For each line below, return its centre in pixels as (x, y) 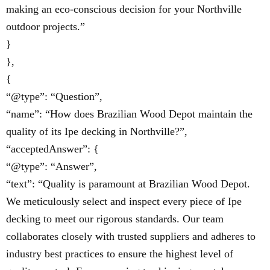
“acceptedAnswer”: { (52, 149)
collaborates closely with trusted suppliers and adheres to (131, 237)
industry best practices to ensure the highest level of (120, 254)
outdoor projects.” (46, 27)
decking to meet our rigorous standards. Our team (115, 219)
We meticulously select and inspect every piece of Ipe (124, 202)
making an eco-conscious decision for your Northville (124, 9)
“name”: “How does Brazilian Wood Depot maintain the (129, 114)
